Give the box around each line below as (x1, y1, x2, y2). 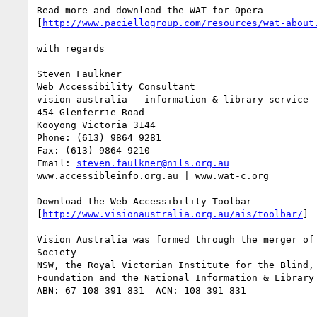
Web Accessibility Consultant (37, 81, 195, 92)
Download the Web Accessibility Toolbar (37, 195, 252, 207)
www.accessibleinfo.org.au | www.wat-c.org (37, 170, 269, 181)
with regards (37, 42, 105, 54)
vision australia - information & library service (37, 93, 309, 105)
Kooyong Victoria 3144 (37, 119, 156, 130)
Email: (37, 157, 76, 168)
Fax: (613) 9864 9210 (37, 144, 150, 156)
